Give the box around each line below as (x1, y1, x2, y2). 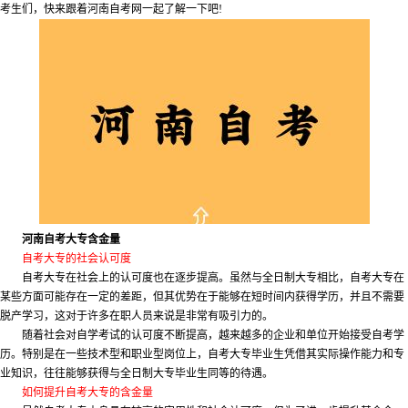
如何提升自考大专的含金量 (22, 386, 153, 400)
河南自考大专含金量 (22, 233, 120, 247)
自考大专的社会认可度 (22, 252, 131, 266)
